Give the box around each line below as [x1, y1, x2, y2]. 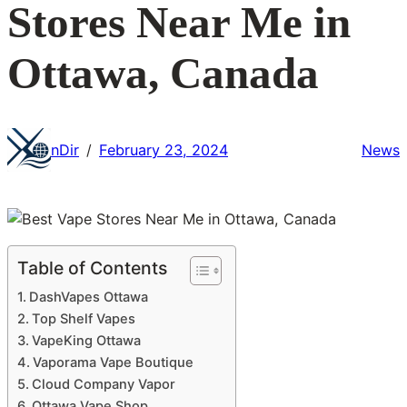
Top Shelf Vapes [31, 311, 135, 328]
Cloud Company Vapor [31, 376, 175, 393]
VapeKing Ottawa [31, 333, 141, 350]
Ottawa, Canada [7, 48, 319, 99]
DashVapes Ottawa [28, 289, 148, 306]
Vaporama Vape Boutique [32, 354, 194, 372]
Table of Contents [17, 257, 167, 280]
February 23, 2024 [99, 140, 228, 159]
